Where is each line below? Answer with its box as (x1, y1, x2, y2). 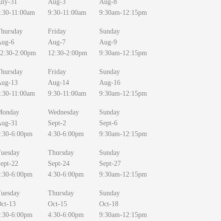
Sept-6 (99, 119, 117, 127)
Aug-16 (99, 79, 120, 86)
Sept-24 (48, 160, 70, 167)
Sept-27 (99, 160, 121, 167)
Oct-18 (99, 200, 118, 208)
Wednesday (48, 109, 79, 116)
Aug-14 (48, 79, 69, 86)
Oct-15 (48, 200, 67, 208)
